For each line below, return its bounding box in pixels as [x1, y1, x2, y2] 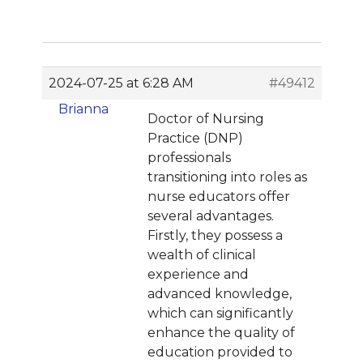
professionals [147, 150, 231, 165]
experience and [147, 267, 249, 282]
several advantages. [147, 208, 274, 224]
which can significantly [147, 305, 293, 321]
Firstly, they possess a [147, 228, 283, 243]
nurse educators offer [147, 189, 290, 204]
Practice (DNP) [147, 130, 243, 146]
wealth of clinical [147, 247, 256, 263]
